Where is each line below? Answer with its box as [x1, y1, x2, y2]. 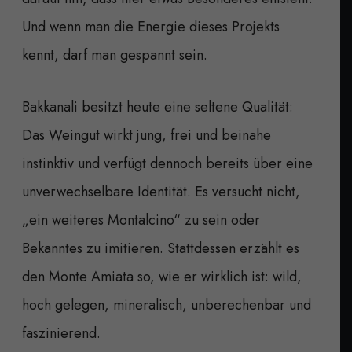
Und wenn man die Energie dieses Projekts [22, 16, 280, 37]
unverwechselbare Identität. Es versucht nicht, [22, 181, 300, 202]
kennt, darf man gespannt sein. [22, 44, 207, 65]
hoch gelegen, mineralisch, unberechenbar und [22, 294, 311, 315]
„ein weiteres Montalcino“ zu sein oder [22, 209, 260, 230]
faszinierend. [22, 322, 101, 343]
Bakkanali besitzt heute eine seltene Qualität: [22, 96, 293, 117]
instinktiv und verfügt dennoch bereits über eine [22, 152, 313, 174]
